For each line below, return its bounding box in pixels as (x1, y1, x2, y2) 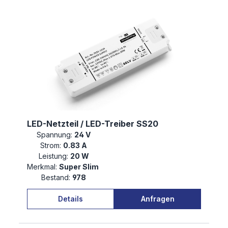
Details (58, 194, 83, 203)
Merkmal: (27, 162, 57, 172)
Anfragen (140, 194, 175, 203)
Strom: (40, 141, 61, 150)
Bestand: (41, 173, 70, 182)
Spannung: (37, 130, 72, 139)
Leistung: (38, 152, 68, 161)
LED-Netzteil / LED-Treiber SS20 (27, 119, 158, 129)
